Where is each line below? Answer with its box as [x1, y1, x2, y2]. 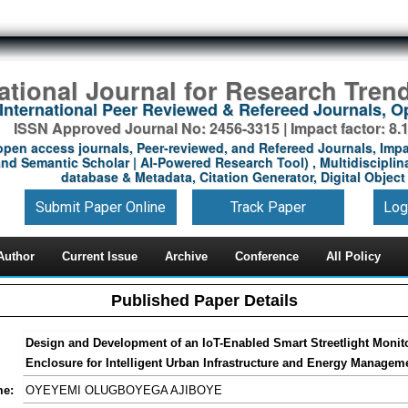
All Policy [326, 250, 381, 263]
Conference [235, 250, 299, 263]
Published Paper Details [110, 291, 298, 310]
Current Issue [62, 250, 138, 263]
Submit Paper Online [35, 198, 166, 216]
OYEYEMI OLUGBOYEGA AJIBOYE [25, 383, 222, 397]
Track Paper [230, 198, 306, 216]
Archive [165, 250, 208, 263]
